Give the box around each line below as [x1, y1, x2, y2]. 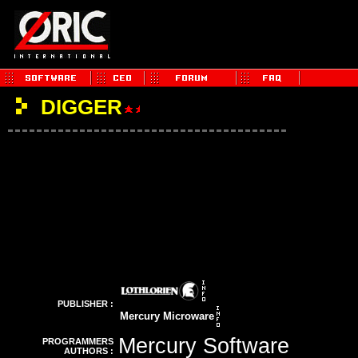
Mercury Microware [120, 310, 214, 322]
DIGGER [35, 95, 122, 119]
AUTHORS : [64, 346, 113, 356]
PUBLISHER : [58, 299, 113, 308]
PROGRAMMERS [42, 336, 113, 346]
